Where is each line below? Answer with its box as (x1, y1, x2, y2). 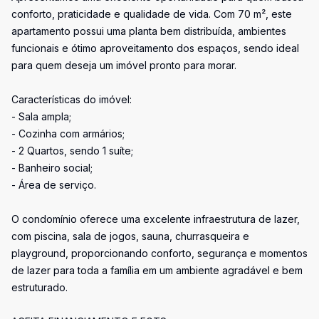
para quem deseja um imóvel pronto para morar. (11, 59, 236, 71)
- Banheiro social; (11, 162, 93, 174)
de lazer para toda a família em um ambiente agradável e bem (11, 264, 303, 276)
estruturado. (11, 281, 68, 293)
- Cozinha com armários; (11, 127, 125, 140)
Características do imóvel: (11, 93, 132, 105)
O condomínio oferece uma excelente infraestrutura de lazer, (11, 213, 300, 225)
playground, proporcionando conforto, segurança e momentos (11, 247, 308, 259)
